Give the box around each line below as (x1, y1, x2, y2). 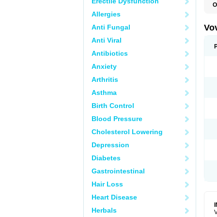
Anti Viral (92, 36, 122, 44)
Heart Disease (92, 193, 137, 201)
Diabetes (92, 154, 121, 162)
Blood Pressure (92, 115, 142, 123)
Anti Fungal (92, 23, 130, 31)
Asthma (92, 89, 117, 96)
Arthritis (92, 76, 118, 83)
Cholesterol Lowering (92, 128, 163, 136)
